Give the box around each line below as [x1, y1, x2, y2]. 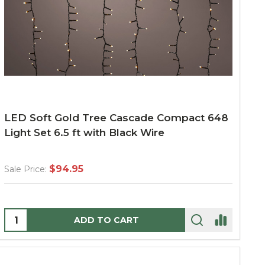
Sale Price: [4, 164, 47, 174]
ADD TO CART [74, 215, 139, 225]
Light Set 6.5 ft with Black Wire [4, 127, 164, 138]
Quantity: [5, 211, 49, 222]
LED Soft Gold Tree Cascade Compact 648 [4, 112, 228, 124]
